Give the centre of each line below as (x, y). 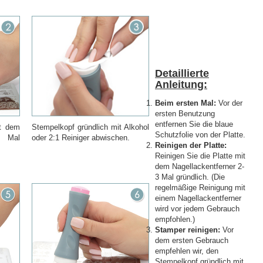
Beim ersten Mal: (187, 103)
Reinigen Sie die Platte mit (200, 156)
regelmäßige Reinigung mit (200, 188)
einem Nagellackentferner (198, 198)
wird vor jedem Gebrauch (197, 209)
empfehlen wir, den (187, 251)
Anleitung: (181, 85)
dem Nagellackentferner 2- (200, 166)
